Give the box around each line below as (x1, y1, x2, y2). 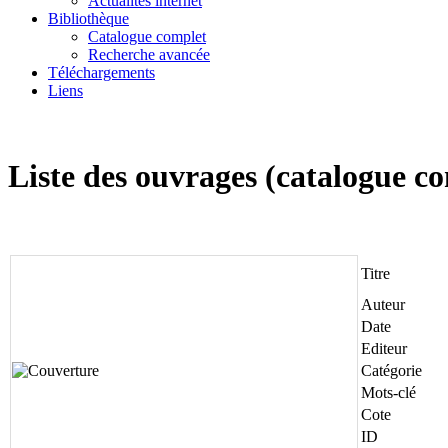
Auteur (361, 295, 405, 313)
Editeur (361, 339, 407, 357)
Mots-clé (361, 383, 416, 401)
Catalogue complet (88, 27, 206, 45)
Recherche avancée (88, 45, 210, 63)
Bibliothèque (48, 9, 129, 27)
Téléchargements (48, 63, 155, 81)
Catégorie (361, 361, 422, 379)
